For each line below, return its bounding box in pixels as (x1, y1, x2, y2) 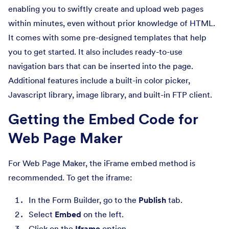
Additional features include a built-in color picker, (8, 75, 190, 85)
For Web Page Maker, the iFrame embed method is (8, 158, 195, 168)
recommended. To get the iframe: (8, 172, 132, 182)
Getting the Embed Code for (8, 110, 198, 128)
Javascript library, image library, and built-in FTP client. (8, 89, 212, 100)
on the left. (83, 209, 124, 219)
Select (29, 209, 55, 219)
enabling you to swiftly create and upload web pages (8, 4, 203, 14)
